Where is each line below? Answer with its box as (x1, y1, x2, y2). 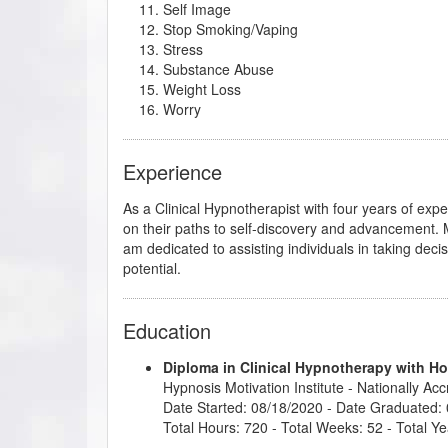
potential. (123, 257, 181, 278)
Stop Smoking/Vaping (163, 18, 298, 39)
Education (123, 315, 211, 345)
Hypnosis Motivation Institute (163, 376, 344, 397)
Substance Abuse (163, 58, 274, 79)
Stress (163, 38, 203, 59)
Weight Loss (163, 78, 241, 99)
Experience (123, 156, 222, 186)
